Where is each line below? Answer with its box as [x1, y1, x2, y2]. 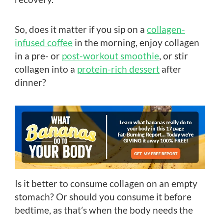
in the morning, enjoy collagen [73, 36, 199, 48]
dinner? [15, 76, 46, 88]
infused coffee [15, 36, 73, 48]
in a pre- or [15, 50, 62, 61]
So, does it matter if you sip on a [15, 23, 147, 35]
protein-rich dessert [77, 63, 160, 75]
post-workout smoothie [62, 50, 159, 61]
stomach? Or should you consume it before [15, 191, 192, 202]
